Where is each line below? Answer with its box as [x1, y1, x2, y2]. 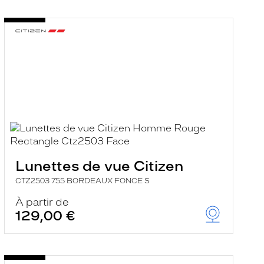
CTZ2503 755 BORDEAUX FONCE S [15, 177, 150, 185]
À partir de [15, 196, 69, 208]
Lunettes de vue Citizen [15, 157, 183, 174]
